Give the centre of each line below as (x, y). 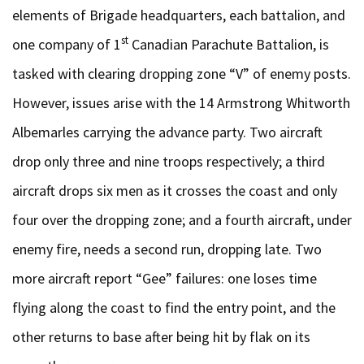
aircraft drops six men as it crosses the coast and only (175, 190)
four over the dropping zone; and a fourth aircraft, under (182, 219)
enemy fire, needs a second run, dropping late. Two (167, 249)
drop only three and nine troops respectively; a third (169, 161)
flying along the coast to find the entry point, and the (174, 307)
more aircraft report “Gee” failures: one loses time (165, 278)
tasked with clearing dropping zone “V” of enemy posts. (182, 73)
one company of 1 (67, 44)
